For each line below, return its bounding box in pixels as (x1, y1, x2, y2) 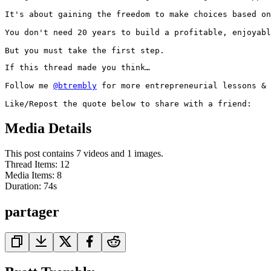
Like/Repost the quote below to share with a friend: (5, 99, 252, 108)
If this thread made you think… (5, 62, 150, 72)
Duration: (5, 181, 44, 192)
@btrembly (53, 80, 97, 90)
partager (5, 204, 59, 220)
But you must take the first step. (5, 45, 165, 55)
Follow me (5, 80, 53, 90)
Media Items (5, 170, 52, 181)
